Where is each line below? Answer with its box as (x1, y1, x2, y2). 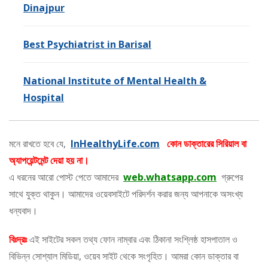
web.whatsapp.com (123, 170, 217, 184)
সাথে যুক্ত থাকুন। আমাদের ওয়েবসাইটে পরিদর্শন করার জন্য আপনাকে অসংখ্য (9, 187, 243, 200)
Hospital (23, 90, 64, 104)
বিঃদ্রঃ (9, 232, 27, 246)
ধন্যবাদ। (9, 203, 38, 217)
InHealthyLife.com (71, 136, 160, 150)
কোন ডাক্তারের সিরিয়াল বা (167, 136, 246, 150)
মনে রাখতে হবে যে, (9, 136, 71, 150)
